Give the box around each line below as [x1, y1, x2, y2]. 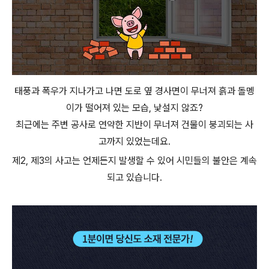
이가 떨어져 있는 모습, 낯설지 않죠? [66, 102, 203, 114]
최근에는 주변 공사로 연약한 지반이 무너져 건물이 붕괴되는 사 [16, 119, 253, 131]
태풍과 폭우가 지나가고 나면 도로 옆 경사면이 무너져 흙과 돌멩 [14, 85, 255, 97]
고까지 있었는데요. [98, 136, 171, 148]
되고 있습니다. [107, 172, 162, 184]
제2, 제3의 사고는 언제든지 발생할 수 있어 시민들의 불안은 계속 [12, 155, 257, 167]
